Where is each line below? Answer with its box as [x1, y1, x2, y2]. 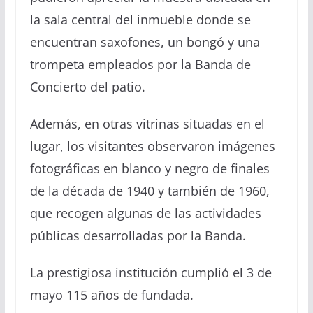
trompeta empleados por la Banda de [29, 55, 251, 73]
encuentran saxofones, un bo [29, 33, 202, 50]
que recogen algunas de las [29, 204, 191, 221]
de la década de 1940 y [29, 182, 168, 199]
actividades [191, 204, 261, 221]
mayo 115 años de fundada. [29, 286, 194, 303]
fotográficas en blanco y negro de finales [29, 159, 270, 177]
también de [167, 182, 235, 199]
